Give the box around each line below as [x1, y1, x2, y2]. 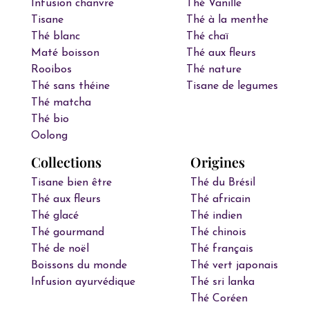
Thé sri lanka [190, 277, 255, 288]
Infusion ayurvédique [30, 277, 135, 288]
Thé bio [30, 114, 69, 125]
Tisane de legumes [186, 81, 279, 92]
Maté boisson [30, 48, 99, 59]
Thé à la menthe [186, 14, 269, 26]
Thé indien [190, 210, 243, 221]
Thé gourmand [30, 227, 104, 238]
